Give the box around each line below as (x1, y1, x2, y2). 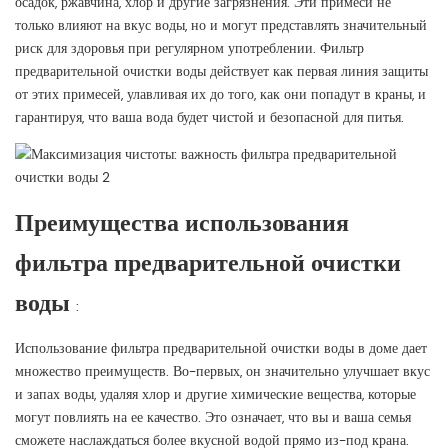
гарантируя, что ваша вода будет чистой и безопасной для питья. (15, 108, 404, 127)
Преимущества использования (15, 207, 349, 239)
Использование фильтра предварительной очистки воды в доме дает (15, 339, 427, 358)
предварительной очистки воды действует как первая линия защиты (15, 62, 428, 81)
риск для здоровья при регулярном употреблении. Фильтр (15, 39, 364, 58)
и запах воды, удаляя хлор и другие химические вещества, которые (15, 385, 416, 404)
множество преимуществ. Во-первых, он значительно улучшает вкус (15, 362, 430, 381)
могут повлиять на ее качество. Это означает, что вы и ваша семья (15, 408, 411, 427)
